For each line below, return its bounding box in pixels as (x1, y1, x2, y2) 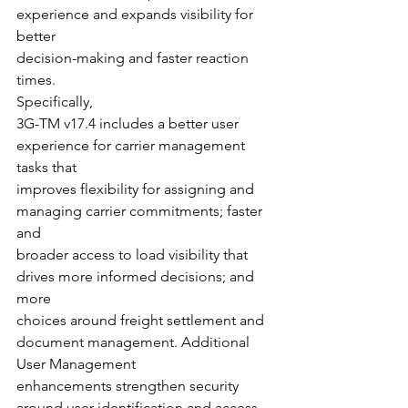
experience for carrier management (16, 137, 249, 154)
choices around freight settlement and (16, 311, 268, 329)
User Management (16, 355, 136, 372)
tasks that (16, 158, 76, 176)
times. (16, 71, 63, 88)
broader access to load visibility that (16, 246, 251, 263)
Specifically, (16, 93, 93, 110)
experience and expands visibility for (16, 5, 257, 23)
